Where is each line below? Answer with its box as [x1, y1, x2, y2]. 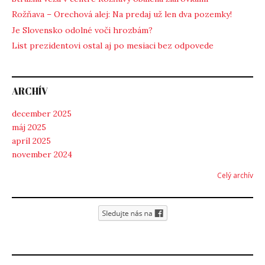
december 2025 [12, 108, 72, 119]
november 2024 [12, 148, 72, 160]
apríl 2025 [12, 135, 51, 146]
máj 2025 [12, 121, 46, 132]
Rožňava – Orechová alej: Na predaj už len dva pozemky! [12, 9, 232, 20]
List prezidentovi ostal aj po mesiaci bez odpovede [12, 40, 214, 51]
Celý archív [217, 170, 253, 180]
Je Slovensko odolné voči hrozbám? [12, 24, 153, 35]
